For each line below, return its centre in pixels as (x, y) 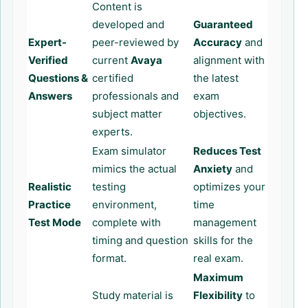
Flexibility (218, 295)
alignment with (229, 60)
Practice (49, 205)
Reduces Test (227, 151)
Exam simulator (129, 151)
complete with (126, 222)
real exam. (218, 258)
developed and (128, 24)
